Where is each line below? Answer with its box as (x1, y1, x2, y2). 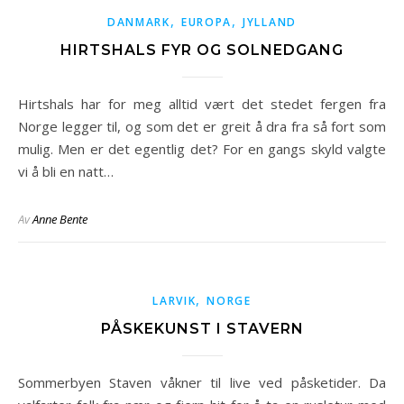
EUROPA (180, 14, 233, 30)
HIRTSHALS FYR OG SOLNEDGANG (60, 41, 344, 59)
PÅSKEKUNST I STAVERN (100, 320, 304, 337)
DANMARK (106, 14, 170, 30)
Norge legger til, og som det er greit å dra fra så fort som (18, 117, 386, 135)
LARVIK (152, 293, 197, 308)
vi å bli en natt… (18, 162, 114, 180)
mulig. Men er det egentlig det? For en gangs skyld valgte (18, 140, 386, 158)
